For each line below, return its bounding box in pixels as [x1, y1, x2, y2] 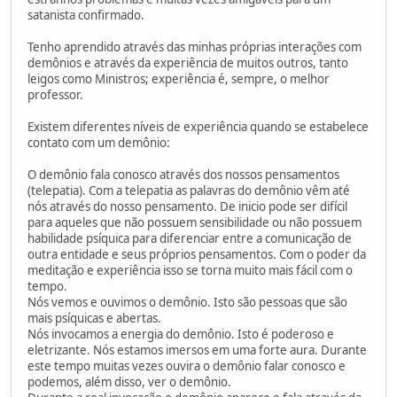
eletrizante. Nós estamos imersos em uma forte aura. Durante [27, 341, 367, 358]
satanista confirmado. [27, 6, 144, 23]
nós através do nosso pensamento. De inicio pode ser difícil [27, 198, 347, 214]
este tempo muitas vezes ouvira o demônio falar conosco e [27, 357, 346, 374]
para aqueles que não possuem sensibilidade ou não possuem [27, 214, 362, 230]
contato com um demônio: [27, 134, 170, 151]
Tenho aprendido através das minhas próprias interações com [27, 38, 362, 55]
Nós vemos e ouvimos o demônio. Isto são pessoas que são [27, 293, 347, 310]
